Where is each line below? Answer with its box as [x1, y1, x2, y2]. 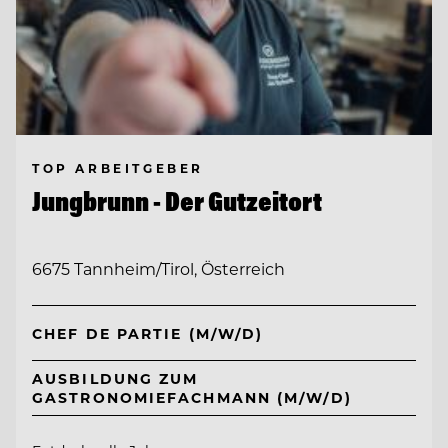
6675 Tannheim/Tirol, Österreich [32, 258, 285, 280]
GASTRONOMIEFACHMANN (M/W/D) [32, 387, 352, 407]
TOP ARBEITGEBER [32, 159, 204, 176]
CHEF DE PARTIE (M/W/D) [32, 323, 264, 343]
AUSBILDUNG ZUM [32, 368, 199, 388]
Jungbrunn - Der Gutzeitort [32, 183, 322, 218]
